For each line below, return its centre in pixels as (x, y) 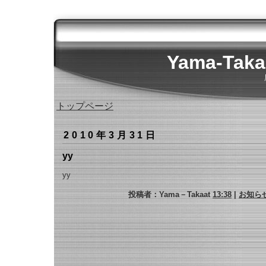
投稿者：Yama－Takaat (170, 194)
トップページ (85, 106)
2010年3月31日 (111, 135)
